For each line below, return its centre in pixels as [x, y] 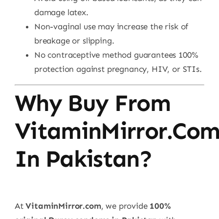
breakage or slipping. [74, 40]
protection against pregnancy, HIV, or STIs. [118, 69]
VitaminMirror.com [63, 206]
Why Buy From [92, 103]
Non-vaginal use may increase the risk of [111, 26]
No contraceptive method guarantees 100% [116, 55]
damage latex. [61, 12]
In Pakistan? [83, 159]
